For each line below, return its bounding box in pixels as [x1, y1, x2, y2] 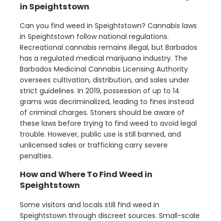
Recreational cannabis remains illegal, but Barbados [20, 42, 197, 53]
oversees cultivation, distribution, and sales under [20, 75, 189, 85]
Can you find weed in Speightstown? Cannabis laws [20, 21, 197, 31]
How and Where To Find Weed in [20, 169, 152, 181]
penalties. [20, 151, 53, 161]
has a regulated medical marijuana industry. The [20, 53, 187, 64]
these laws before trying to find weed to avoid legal [20, 118, 197, 129]
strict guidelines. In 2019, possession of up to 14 [20, 86, 180, 96]
